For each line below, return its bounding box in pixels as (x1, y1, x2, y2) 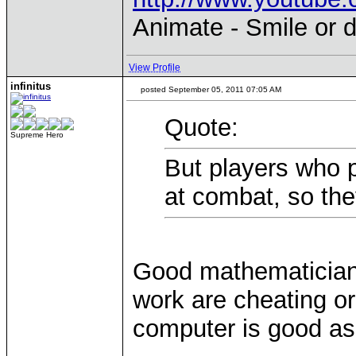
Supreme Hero (10, 130, 64, 139)
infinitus (10, 80, 51, 92)
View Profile (129, 62, 180, 73)
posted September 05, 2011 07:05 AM (138, 85, 281, 94)
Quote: (164, 114, 238, 141)
